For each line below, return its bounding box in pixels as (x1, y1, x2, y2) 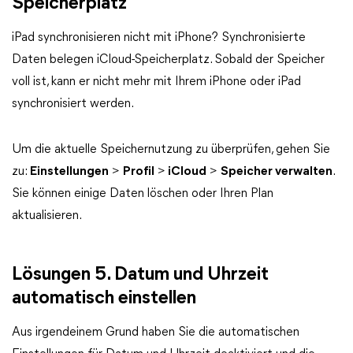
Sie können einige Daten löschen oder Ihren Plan (12, 188, 273, 200)
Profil (123, 165, 154, 178)
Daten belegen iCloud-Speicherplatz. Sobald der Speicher (12, 54, 325, 66)
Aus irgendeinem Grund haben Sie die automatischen (12, 326, 299, 339)
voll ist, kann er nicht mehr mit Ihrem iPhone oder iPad (12, 76, 301, 88)
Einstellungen (30, 165, 109, 178)
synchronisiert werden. (12, 98, 134, 110)
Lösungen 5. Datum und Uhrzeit (12, 266, 269, 284)
